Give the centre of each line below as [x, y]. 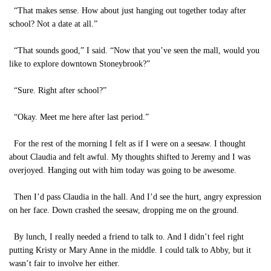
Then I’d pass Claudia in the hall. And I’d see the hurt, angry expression [135, 197]
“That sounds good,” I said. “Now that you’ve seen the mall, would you [134, 51]
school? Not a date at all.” [53, 24]
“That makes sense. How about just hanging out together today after [128, 11]
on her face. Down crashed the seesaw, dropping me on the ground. [124, 210]
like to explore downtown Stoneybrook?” [80, 64]
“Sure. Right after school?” [58, 90]
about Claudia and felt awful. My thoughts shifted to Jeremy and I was [130, 157]
